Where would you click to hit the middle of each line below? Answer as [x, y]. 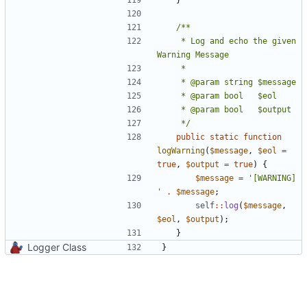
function [262, 137]
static [224, 137]
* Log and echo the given [169, 41]
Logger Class [57, 247]
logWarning [181, 150]
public [191, 137]
